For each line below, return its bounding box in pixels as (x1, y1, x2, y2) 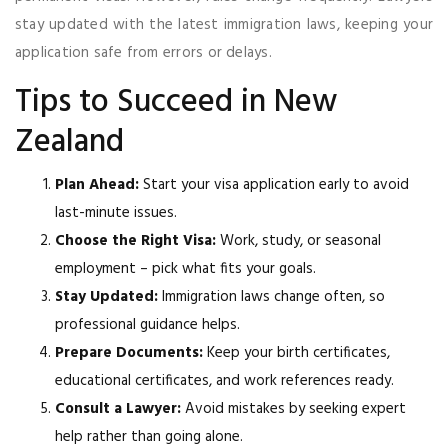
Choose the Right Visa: (55, 228, 216, 253)
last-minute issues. (55, 200, 177, 225)
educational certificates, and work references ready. (55, 368, 394, 393)
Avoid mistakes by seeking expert (181, 396, 406, 421)
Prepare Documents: (55, 340, 203, 365)
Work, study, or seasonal (216, 228, 381, 253)
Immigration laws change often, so (158, 284, 385, 309)
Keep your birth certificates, (203, 340, 390, 365)
